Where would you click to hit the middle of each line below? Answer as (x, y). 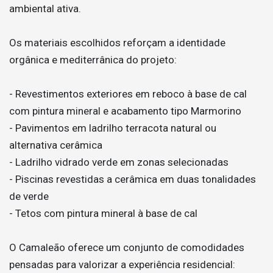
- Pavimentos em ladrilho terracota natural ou (113, 128)
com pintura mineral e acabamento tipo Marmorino (125, 111)
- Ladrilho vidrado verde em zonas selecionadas (119, 162)
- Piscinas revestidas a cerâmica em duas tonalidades (133, 179)
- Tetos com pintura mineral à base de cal (103, 213)
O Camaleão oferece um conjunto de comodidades (127, 247)
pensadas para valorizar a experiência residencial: (122, 264)
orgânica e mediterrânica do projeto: (93, 60)
